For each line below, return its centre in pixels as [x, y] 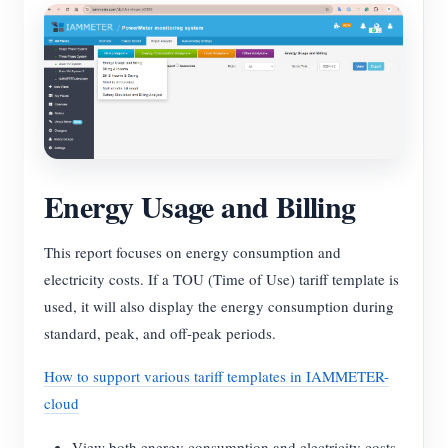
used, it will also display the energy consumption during [219, 306]
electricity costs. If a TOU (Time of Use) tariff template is [221, 279]
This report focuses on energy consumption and [192, 252]
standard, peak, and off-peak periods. [160, 333]
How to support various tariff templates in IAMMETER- [216, 376]
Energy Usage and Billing [200, 206]
